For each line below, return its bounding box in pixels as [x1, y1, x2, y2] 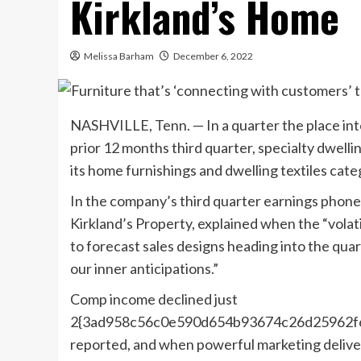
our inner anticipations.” [70, 259, 218, 278]
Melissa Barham [84, 50, 154, 62]
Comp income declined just [70, 290, 238, 309]
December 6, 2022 [173, 50, 253, 62]
